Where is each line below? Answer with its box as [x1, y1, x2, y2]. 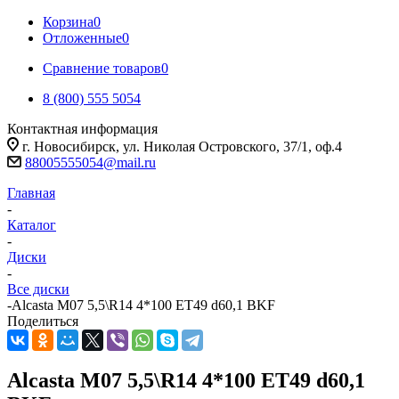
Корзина [43, 14, 94, 29]
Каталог [7, 217, 56, 232]
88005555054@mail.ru [25, 155, 156, 170]
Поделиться [7, 313, 78, 329]
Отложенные [43, 30, 122, 45]
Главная [7, 185, 55, 200]
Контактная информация [7, 121, 158, 136]
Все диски [7, 281, 69, 297]
